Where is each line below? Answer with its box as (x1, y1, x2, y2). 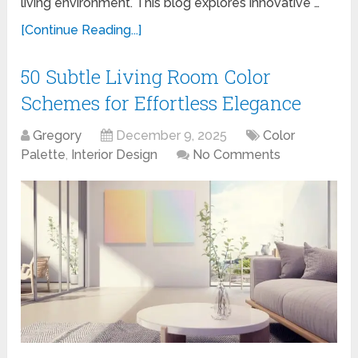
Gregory (33, 127, 82, 143)
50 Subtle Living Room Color (21, 63, 272, 89)
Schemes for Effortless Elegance (21, 89, 302, 116)
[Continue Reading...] (21, 22, 142, 38)
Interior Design (71, 146, 158, 162)
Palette (21, 146, 66, 162)
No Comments (193, 146, 281, 162)
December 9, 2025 (116, 127, 228, 143)
